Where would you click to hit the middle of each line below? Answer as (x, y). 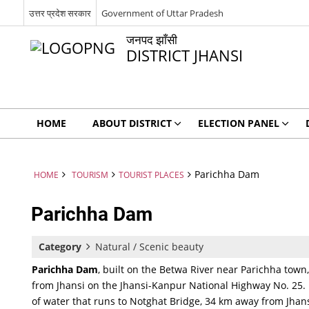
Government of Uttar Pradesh (162, 13)
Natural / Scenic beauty (150, 247)
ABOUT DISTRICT (132, 123)
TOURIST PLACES (151, 175)
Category (60, 247)
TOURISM (90, 175)
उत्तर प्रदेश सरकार (60, 13)
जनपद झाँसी (151, 40)
